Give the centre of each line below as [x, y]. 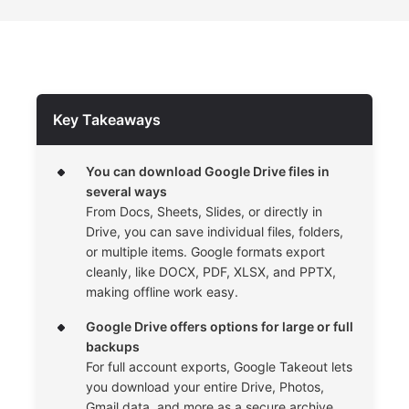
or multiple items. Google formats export [205, 252]
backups [113, 346]
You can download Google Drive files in [208, 171]
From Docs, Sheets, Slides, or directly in [204, 211]
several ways [126, 191]
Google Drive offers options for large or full [220, 326]
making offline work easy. [162, 292]
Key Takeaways [107, 120]
